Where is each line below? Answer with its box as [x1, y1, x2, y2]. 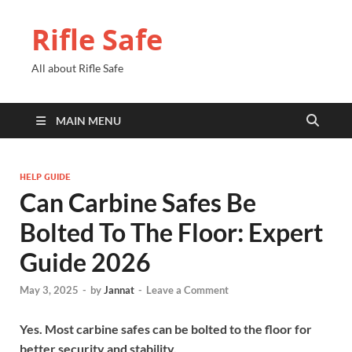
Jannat [104, 284, 134, 297]
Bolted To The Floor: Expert [20, 217, 323, 247]
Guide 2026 [20, 247, 151, 277]
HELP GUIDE [20, 171, 71, 182]
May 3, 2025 [20, 284, 79, 297]
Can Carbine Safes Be [20, 187, 256, 218]
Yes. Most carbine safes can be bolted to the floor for [20, 321, 312, 337]
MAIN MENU [56, 114, 121, 127]
